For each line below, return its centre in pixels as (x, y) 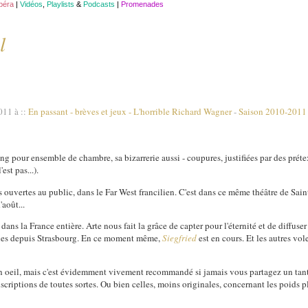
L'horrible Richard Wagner (183, 112)
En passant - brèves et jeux (78, 112)
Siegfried (180, 238)
